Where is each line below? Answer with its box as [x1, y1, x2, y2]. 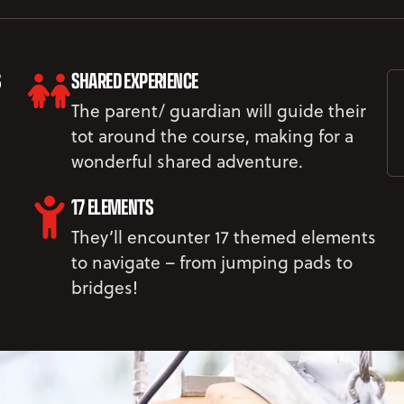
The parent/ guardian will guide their [70, 97, 366, 123]
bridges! [70, 274, 138, 299]
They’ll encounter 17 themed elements [70, 224, 376, 249]
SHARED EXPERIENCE [70, 63, 198, 96]
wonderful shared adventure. [70, 148, 303, 173]
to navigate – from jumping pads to [70, 249, 353, 274]
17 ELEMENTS [70, 189, 154, 222]
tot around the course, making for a [70, 123, 353, 148]
